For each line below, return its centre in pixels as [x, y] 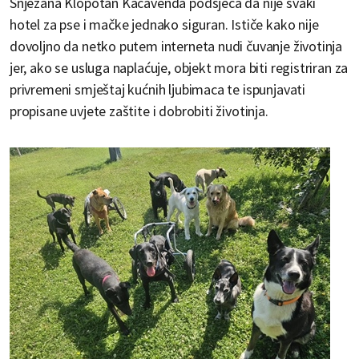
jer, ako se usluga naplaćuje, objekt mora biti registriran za [179, 68]
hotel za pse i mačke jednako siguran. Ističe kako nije [164, 25]
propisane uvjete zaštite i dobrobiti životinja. [139, 111]
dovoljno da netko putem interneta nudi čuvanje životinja [176, 46]
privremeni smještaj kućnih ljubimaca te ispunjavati [158, 90]
